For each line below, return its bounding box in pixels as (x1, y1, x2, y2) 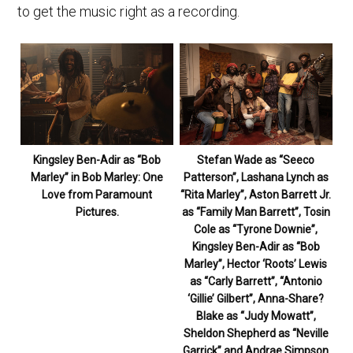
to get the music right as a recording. (17, 2, 240, 20)
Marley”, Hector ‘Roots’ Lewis (184, 257, 328, 270)
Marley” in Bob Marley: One (31, 170, 164, 184)
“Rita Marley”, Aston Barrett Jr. (180, 188, 332, 201)
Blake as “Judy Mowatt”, (195, 309, 316, 322)
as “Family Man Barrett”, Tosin (181, 205, 330, 218)
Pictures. (75, 205, 119, 218)
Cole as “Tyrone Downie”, (194, 222, 318, 236)
